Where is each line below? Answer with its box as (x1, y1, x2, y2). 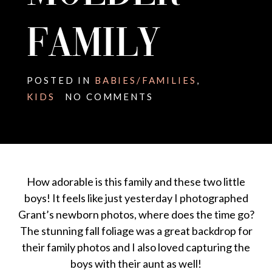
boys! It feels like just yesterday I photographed (24, 191, 248, 205)
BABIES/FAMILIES (94, 75, 197, 86)
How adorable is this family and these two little (27, 175, 245, 189)
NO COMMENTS (65, 91, 154, 103)
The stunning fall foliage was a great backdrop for (19, 224, 253, 238)
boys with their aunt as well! (70, 257, 202, 271)
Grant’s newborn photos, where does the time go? (18, 208, 254, 222)
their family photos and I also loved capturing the (22, 240, 250, 254)
